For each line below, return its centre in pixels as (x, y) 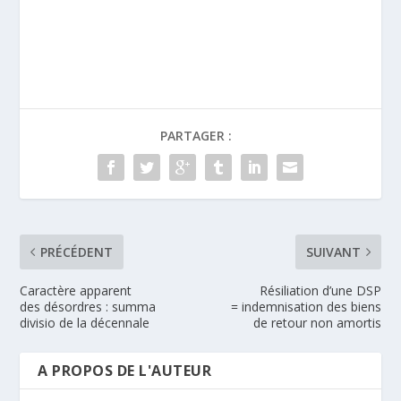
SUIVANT (333, 252)
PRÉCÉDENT (77, 252)
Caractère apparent (76, 291)
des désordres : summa (88, 307)
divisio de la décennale (85, 323)
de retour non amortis (317, 323)
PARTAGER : (196, 136)
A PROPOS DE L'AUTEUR (125, 371)
